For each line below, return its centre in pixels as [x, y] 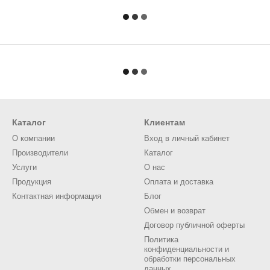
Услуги [24, 167]
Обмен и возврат [175, 211]
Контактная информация [57, 196]
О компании [33, 138]
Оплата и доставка [179, 182]
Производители [40, 153]
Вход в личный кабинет [187, 138]
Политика [161, 240]
